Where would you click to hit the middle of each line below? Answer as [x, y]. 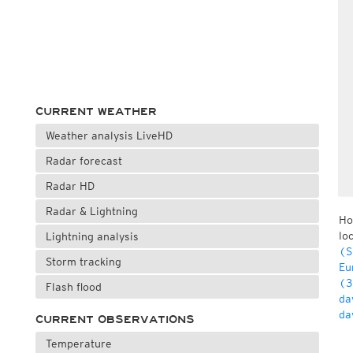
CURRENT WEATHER [96, 111]
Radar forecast [84, 161]
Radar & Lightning [91, 211]
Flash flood [73, 287]
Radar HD [70, 186]
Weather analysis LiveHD [109, 136]
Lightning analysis [92, 236]
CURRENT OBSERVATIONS [115, 320]
